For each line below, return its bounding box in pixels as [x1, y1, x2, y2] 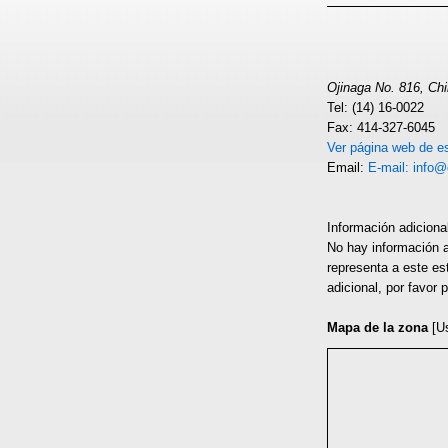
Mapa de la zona [327, 320, 428, 335]
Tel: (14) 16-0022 [327, 100, 424, 115]
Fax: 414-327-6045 [327, 120, 435, 135]
